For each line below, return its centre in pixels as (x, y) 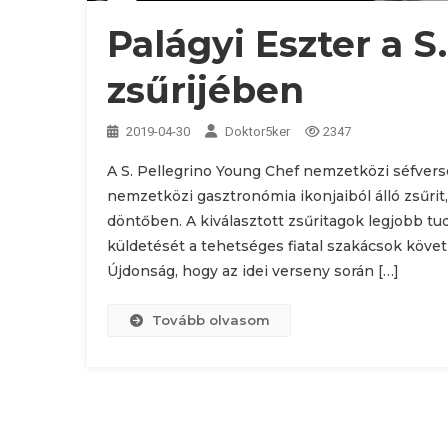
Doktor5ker (257, 132)
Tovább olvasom (211, 320)
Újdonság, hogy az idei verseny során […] (253, 271)
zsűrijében (205, 90)
